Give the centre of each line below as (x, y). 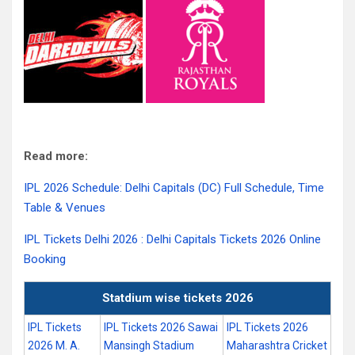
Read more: (56, 156)
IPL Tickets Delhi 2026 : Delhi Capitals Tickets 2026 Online (172, 239)
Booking (45, 259)
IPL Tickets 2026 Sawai (161, 327)
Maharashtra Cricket (277, 345)
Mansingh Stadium (149, 345)
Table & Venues (65, 208)
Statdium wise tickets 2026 (177, 298)
